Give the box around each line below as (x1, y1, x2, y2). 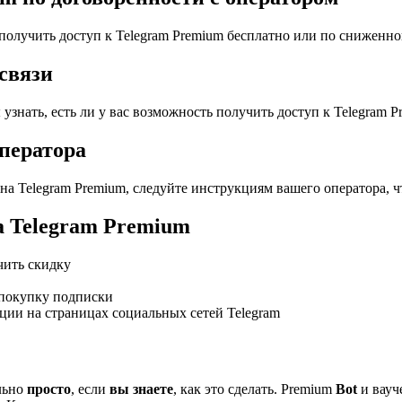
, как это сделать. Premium (173, 380, 336, 397)
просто (27, 380, 71, 397)
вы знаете (106, 380, 173, 397)
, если (71, 380, 106, 397)
